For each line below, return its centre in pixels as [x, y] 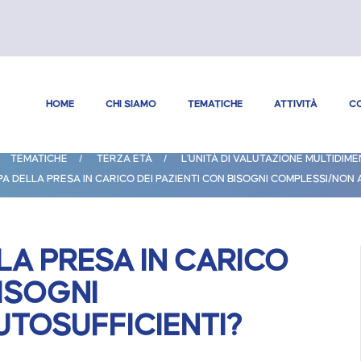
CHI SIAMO [131, 104]
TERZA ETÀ [124, 159]
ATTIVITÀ [295, 104]
